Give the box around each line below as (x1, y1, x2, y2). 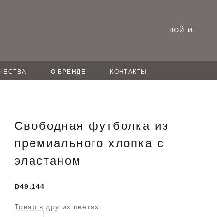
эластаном (15, 154, 82, 167)
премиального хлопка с (15, 137, 165, 150)
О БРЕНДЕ (50, 68, 86, 75)
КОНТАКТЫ (110, 68, 147, 75)
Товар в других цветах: (15, 203, 102, 211)
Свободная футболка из (15, 119, 169, 132)
